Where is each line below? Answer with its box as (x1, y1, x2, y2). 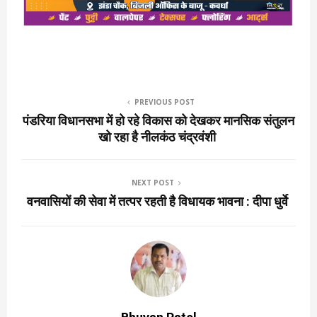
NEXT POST (132, 178, 174, 188)
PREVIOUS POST (134, 97, 195, 108)
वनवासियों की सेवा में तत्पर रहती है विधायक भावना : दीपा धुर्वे (26, 194, 291, 209)
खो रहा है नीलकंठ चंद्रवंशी (98, 129, 219, 145)
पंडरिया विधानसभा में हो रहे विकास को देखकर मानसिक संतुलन (23, 113, 294, 129)
